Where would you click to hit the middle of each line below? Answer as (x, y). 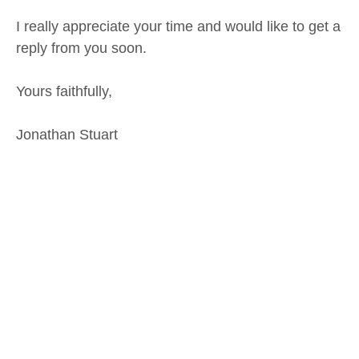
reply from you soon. (81, 48)
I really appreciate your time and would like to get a (178, 27)
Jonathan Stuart (67, 135)
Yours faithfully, (64, 92)
